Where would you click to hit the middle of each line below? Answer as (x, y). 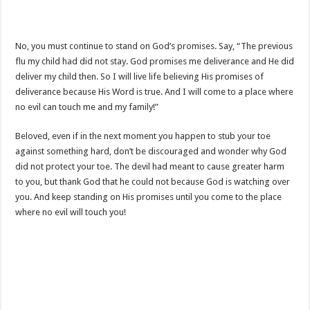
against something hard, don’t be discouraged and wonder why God (151, 151)
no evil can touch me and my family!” (87, 107)
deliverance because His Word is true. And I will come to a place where (155, 92)
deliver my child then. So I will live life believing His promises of (140, 76)
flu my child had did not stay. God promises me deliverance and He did (155, 61)
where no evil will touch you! (71, 212)
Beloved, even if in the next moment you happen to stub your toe (143, 136)
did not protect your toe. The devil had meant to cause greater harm (150, 166)
